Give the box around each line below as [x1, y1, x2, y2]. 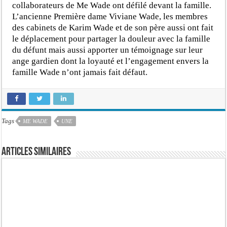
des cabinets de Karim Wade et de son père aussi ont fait [12, 22, 214, 32]
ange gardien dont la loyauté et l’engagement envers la [12, 56, 209, 66]
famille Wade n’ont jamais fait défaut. [12, 67, 148, 77]
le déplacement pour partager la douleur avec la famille [12, 33, 211, 44]
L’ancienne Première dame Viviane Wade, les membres [12, 11, 208, 21]
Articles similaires [2, 146, 71, 158]
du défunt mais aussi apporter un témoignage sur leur [12, 45, 203, 55]
